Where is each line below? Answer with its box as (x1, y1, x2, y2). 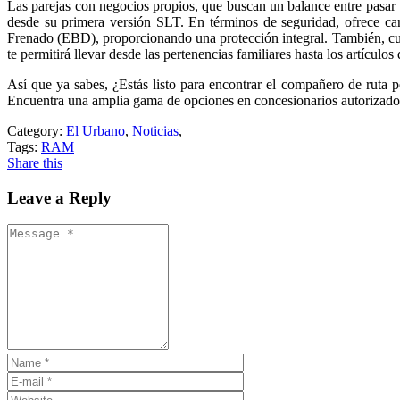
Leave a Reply (7, 187, 112, 207)
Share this (7, 154, 62, 171)
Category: (7, 122, 62, 138)
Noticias (132, 122, 179, 138)
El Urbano (66, 122, 125, 138)
